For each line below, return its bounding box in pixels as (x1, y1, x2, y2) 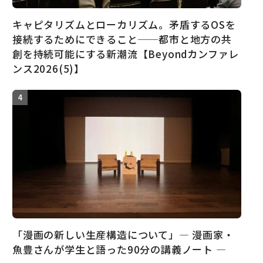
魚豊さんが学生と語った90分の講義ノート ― (12, 241, 227, 257)
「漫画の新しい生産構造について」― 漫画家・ (12, 227, 234, 242)
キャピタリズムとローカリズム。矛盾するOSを (12, 16, 236, 32)
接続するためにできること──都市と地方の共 (12, 31, 232, 46)
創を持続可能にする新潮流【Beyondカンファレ (12, 46, 240, 61)
